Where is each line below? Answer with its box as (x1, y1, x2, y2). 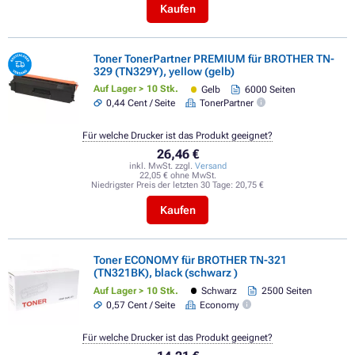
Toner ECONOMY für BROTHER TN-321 (94, 254, 287, 267)
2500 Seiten (261, 285, 312, 297)
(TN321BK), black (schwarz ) (94, 266, 238, 280)
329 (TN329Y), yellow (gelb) (94, 64, 235, 78)
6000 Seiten (244, 83, 296, 95)
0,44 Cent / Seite (106, 97, 176, 109)
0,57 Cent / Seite (106, 299, 176, 311)
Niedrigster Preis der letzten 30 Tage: (91, 180, 235, 191)
